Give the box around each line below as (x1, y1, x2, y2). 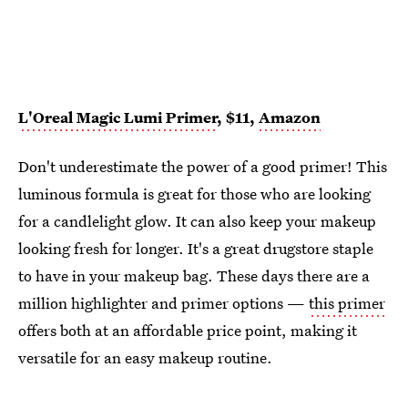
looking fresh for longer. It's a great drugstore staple (18, 238, 373, 260)
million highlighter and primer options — (18, 292, 309, 314)
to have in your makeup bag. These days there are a (18, 265, 370, 287)
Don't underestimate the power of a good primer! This (18, 156, 387, 178)
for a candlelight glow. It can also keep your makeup (18, 210, 376, 232)
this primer (309, 292, 385, 314)
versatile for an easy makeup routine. (18, 347, 272, 369)
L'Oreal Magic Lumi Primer (18, 107, 217, 128)
